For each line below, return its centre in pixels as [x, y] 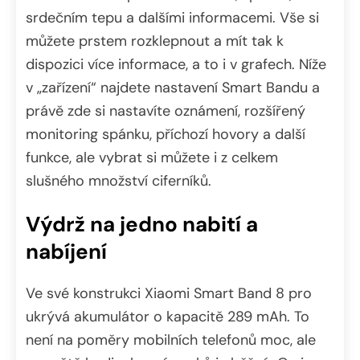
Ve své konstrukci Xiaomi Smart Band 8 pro [169, 294]
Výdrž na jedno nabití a [142, 224]
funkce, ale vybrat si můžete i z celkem [152, 157]
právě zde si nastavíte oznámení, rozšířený [166, 110]
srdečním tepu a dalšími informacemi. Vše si [172, 17]
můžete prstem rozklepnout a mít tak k [155, 41]
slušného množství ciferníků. [119, 180]
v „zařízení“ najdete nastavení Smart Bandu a [173, 87]
